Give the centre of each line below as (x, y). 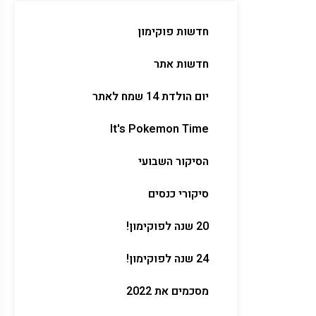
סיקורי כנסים (178, 194)
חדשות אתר (181, 64)
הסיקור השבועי (174, 162)
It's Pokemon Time (159, 129)
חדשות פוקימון (173, 32)
